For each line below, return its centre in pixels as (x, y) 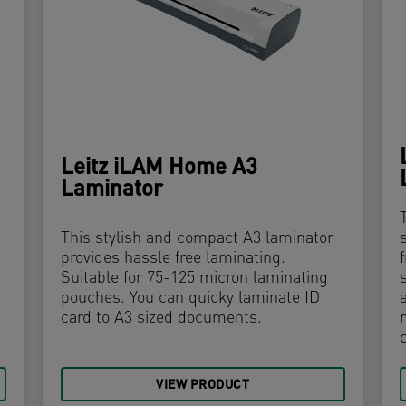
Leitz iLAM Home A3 (159, 169)
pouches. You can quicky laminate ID (191, 299)
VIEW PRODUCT (203, 386)
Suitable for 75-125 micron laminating (195, 279)
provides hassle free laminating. (174, 259)
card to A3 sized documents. (162, 319)
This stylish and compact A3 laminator (198, 239)
